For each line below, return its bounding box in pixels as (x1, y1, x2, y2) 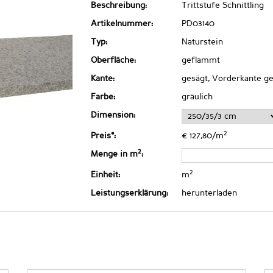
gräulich (182, 93, 213, 101)
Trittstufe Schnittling (182, 1, 264, 10)
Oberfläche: (91, 56, 136, 65)
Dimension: (91, 111, 135, 119)
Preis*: (91, 132, 116, 140)
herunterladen (182, 189, 237, 197)
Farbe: (91, 93, 115, 101)
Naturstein (182, 38, 223, 46)
